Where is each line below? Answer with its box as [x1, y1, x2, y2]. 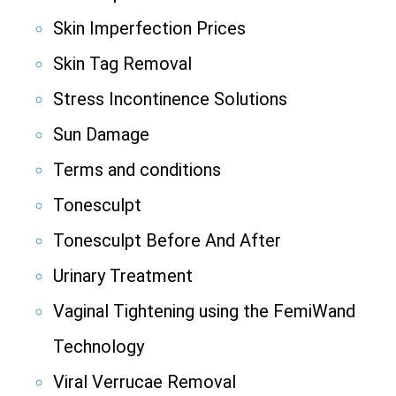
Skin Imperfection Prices [53, 18, 246, 40]
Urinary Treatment [53, 265, 193, 287]
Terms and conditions [53, 159, 221, 181]
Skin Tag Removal [53, 53, 192, 75]
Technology [53, 336, 144, 358]
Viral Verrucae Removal [53, 371, 236, 393]
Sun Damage [53, 124, 149, 146]
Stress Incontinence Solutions [53, 88, 287, 110]
